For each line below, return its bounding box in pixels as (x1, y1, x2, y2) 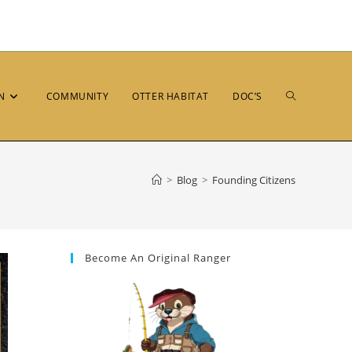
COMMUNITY (46, 90, 109, 103)
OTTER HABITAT (132, 90, 209, 103)
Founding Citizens (212, 173, 295, 187)
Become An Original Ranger (85, 251, 231, 265)
